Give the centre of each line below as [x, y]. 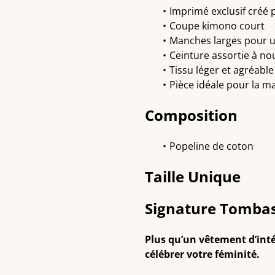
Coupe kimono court [217, 26]
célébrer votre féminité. [202, 254]
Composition [191, 115]
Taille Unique [193, 176]
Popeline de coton [211, 146]
